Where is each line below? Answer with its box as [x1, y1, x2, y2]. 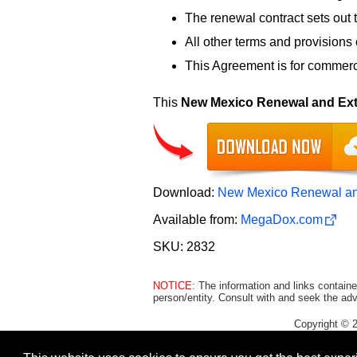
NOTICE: [153, 279, 195, 292]
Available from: [153, 212, 241, 226]
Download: [153, 185, 218, 199]
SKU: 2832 [153, 239, 215, 253]
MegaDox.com [241, 212, 323, 226]
